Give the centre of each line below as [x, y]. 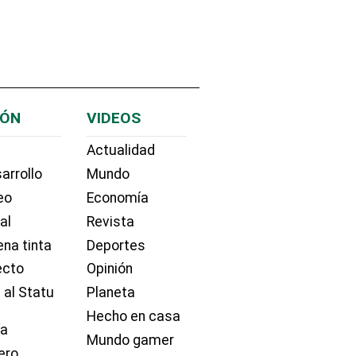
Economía [117, 198]
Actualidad [120, 151]
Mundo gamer [130, 340]
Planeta [110, 293]
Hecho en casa [133, 317]
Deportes [116, 245]
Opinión [109, 269]
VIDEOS [113, 118]
